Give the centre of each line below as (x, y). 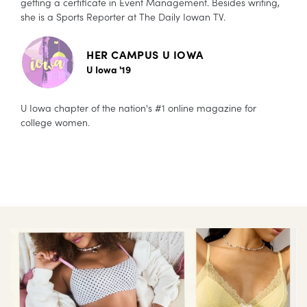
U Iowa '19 (109, 70)
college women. (57, 122)
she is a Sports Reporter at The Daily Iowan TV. (123, 17)
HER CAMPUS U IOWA (145, 54)
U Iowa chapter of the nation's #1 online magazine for (138, 108)
